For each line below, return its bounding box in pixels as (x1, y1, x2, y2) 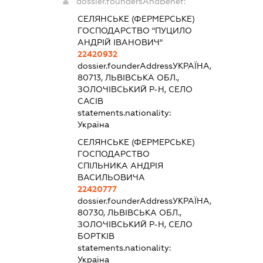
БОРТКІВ (77, 231, 114, 241)
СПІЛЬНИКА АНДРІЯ (77, 160, 163, 170)
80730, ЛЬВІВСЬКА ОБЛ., (77, 207, 181, 217)
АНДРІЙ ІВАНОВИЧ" (77, 37, 163, 47)
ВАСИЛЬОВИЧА (77, 172, 145, 182)
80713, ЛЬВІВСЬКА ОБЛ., (77, 72, 179, 82)
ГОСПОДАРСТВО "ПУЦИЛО (77, 25, 192, 35)
